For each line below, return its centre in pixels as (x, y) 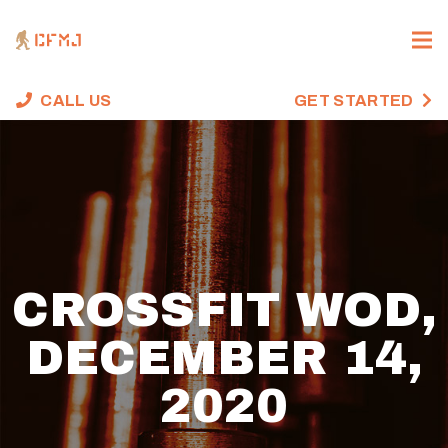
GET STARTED (354, 100)
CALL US (76, 100)
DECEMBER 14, (224, 358)
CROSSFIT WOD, (224, 310)
